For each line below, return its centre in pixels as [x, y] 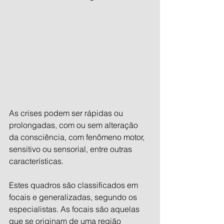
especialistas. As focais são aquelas [75, 209]
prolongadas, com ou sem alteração [74, 125]
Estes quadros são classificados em [74, 185]
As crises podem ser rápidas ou [67, 113]
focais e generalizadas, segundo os [74, 197]
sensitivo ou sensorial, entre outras [71, 149]
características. [36, 161]
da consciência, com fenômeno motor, [78, 137]
